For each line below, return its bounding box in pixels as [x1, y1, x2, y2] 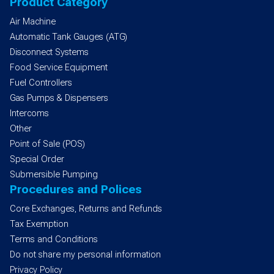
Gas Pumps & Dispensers [10, 92, 108, 103]
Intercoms [10, 108, 49, 119]
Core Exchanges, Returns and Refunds [10, 203, 162, 214]
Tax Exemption [10, 218, 68, 229]
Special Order [10, 154, 64, 165]
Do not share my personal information [10, 249, 161, 260]
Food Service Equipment [10, 62, 108, 73]
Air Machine [10, 16, 56, 27]
